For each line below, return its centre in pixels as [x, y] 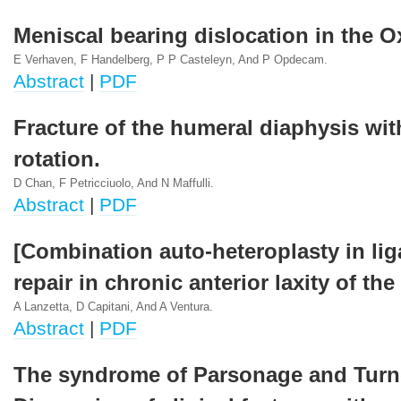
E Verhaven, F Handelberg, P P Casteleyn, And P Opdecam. [171, 60]
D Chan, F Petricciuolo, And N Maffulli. [114, 183]
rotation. [57, 159]
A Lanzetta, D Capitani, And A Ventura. [113, 307]
